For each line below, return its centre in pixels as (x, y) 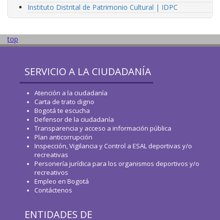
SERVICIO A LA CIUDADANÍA (88, 72)
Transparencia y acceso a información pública (103, 128)
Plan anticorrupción (63, 137)
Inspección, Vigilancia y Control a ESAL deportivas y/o (113, 146)
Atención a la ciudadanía (71, 93)
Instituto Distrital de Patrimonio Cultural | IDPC (103, 7)
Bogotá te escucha (62, 111)
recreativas (51, 155)
